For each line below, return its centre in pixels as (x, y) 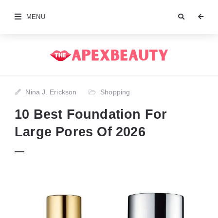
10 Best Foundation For (91, 114)
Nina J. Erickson (51, 92)
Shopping (115, 92)
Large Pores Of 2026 (80, 132)
